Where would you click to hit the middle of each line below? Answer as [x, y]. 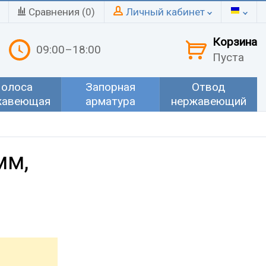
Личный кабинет [167, 12]
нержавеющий [208, 101]
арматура [110, 101]
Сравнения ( [57, 12]
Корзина [235, 42]
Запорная [110, 87]
